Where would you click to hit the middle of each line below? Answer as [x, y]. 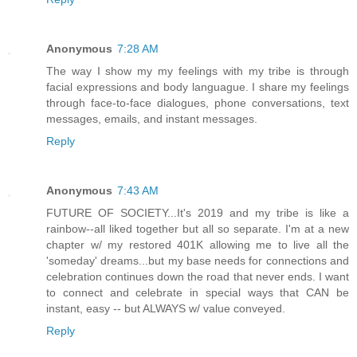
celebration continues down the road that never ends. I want [198, 276]
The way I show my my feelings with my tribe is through [198, 71]
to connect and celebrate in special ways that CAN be [198, 292]
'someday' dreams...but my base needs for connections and [198, 260]
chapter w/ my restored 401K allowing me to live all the [198, 244]
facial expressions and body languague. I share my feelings [198, 86]
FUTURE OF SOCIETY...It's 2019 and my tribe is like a [198, 212]
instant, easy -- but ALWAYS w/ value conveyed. [166, 308]
